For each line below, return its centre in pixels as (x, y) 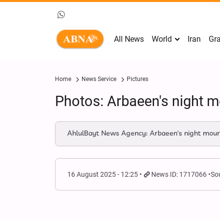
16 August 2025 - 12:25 (103, 174)
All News (129, 39)
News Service (99, 79)
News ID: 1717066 (179, 174)
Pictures (137, 79)
